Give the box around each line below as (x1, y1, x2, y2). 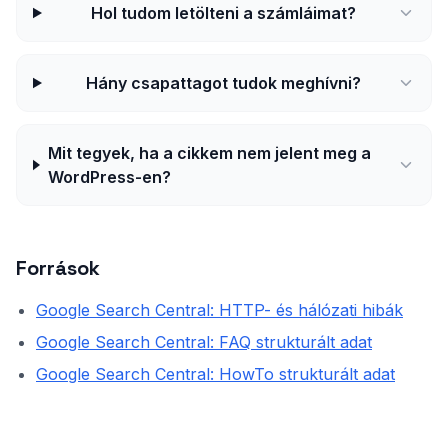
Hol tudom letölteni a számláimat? (90, 3, 356, 23)
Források (16, 255, 100, 281)
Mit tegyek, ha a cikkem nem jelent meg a (47, 143, 371, 163)
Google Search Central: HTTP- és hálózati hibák (36, 300, 403, 320)
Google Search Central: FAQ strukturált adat (36, 332, 372, 352)
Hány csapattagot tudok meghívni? (85, 73, 361, 93)
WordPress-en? (47, 167, 171, 187)
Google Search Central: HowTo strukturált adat (36, 364, 395, 384)
